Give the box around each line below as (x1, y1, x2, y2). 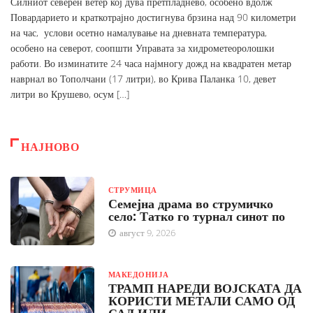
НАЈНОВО (21, 139, 80, 155)
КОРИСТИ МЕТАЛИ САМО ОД (108, 292, 295, 310)
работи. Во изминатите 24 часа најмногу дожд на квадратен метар (10, 57, 291, 71)
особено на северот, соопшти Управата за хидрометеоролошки (10, 41, 275, 55)
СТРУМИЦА (108, 184, 157, 196)
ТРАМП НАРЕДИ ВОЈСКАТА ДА (108, 279, 302, 297)
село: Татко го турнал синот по (108, 208, 285, 225)
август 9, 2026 (117, 226, 175, 240)
